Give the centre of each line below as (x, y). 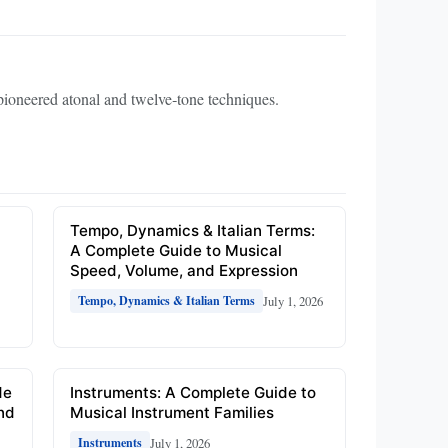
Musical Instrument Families (171, 413)
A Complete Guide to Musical (175, 251)
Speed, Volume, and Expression (183, 271)
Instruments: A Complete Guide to (192, 393)
